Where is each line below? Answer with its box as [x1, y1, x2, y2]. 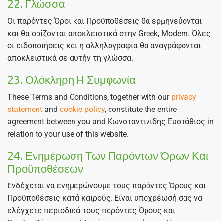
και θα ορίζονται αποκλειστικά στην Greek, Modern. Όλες [7, 29, 211, 38]
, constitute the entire [105, 105, 177, 114]
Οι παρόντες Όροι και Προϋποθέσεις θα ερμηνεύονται [7, 16, 202, 26]
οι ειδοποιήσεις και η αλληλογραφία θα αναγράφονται [7, 41, 201, 51]
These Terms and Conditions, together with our [7, 92, 171, 102]
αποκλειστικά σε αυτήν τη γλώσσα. [7, 53, 133, 63]
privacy [171, 92, 196, 102]
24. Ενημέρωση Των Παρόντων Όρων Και [7, 149, 208, 162]
